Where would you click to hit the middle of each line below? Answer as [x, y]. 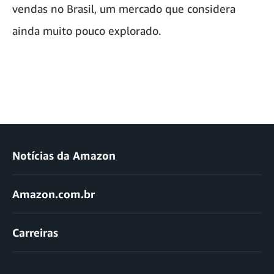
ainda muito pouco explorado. [87, 30]
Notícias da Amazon [64, 155]
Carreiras [35, 232]
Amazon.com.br [54, 194]
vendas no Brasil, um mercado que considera [124, 8]
